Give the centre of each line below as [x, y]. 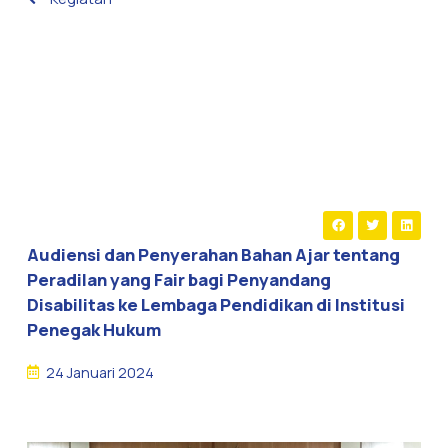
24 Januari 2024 [99, 372]
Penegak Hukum [93, 330]
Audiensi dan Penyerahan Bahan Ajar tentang [213, 255]
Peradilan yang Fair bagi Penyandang [178, 280]
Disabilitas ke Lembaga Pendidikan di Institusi [215, 305]
